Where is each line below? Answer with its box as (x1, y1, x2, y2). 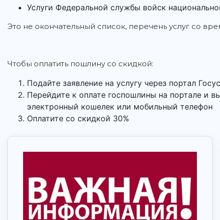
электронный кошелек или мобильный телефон (27, 102, 213, 112)
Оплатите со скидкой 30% (27, 113, 129, 124)
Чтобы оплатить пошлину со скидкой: (7, 59, 153, 69)
